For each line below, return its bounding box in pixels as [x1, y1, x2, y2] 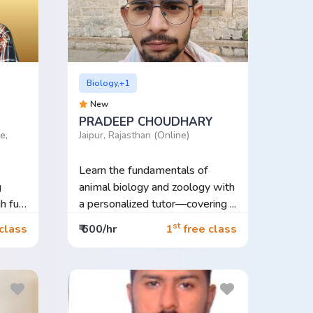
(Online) [153, 128, 189, 142]
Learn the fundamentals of [78, 162, 208, 178]
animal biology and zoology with [78, 179, 235, 195]
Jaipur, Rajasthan [78, 128, 154, 142]
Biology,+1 [87, 77, 130, 89]
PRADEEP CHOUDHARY [78, 113, 213, 130]
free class [180, 221, 237, 238]
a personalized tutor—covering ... [78, 196, 236, 212]
